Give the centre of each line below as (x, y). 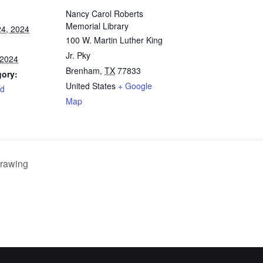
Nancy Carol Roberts (104, 14)
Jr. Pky (78, 55)
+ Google (135, 86)
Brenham (83, 70)
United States (91, 86)
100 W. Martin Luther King (114, 40)
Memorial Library (97, 26)
